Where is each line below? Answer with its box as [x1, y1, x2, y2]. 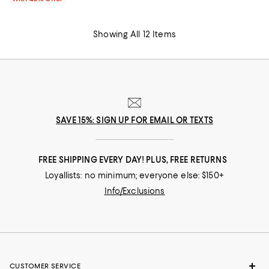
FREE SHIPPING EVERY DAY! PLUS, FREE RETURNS [38, 155, 231, 165]
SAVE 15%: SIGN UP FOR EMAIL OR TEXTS [56, 115, 213, 125]
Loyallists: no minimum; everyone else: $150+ [45, 171, 224, 181]
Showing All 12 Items [93, 29, 176, 40]
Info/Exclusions [104, 186, 165, 196]
